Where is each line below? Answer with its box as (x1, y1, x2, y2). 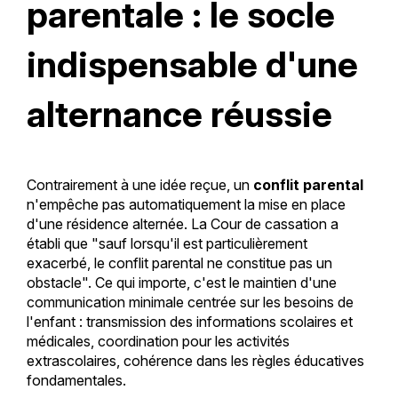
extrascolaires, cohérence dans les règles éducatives (26, 352, 364, 370)
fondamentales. (26, 371, 126, 390)
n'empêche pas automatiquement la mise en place (26, 195, 346, 214)
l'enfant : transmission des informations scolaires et (26, 313, 353, 331)
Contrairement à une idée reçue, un (26, 176, 253, 195)
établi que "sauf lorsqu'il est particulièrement (26, 235, 307, 253)
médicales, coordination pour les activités (26, 332, 290, 351)
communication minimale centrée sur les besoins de (26, 293, 354, 312)
